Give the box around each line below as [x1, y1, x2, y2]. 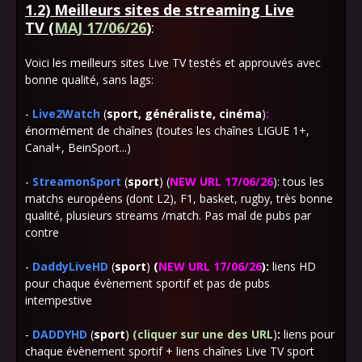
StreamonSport [32, 174, 121, 189]
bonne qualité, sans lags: [25, 72, 154, 87]
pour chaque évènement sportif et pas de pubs [25, 276, 270, 291]
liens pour [280, 326, 335, 342]
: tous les [277, 174, 324, 189]
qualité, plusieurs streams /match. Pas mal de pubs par [25, 208, 311, 223]
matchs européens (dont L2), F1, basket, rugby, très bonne [25, 191, 333, 206]
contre [25, 225, 59, 240]
